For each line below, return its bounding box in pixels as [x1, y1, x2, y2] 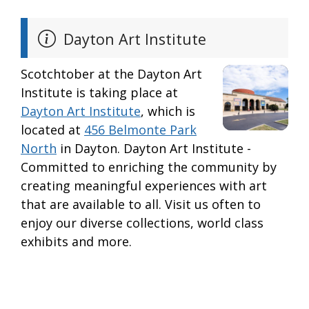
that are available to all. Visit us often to [21, 196, 261, 213]
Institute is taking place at [21, 84, 178, 101]
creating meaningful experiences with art [21, 177, 267, 195]
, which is [141, 103, 195, 120]
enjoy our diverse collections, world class [21, 215, 263, 232]
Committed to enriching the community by [21, 159, 277, 176]
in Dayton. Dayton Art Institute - [57, 140, 251, 157]
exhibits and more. [21, 233, 132, 250]
